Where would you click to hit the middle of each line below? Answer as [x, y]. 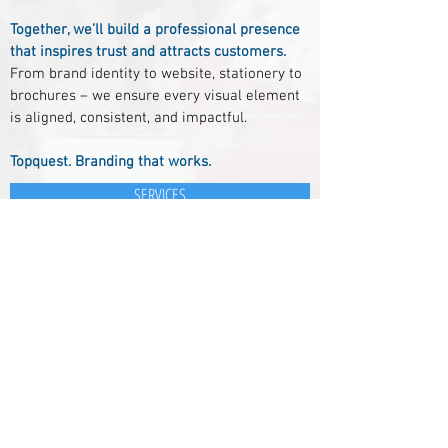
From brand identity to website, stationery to [156, 74]
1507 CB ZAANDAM [88, 400]
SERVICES [160, 194]
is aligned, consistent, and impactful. [128, 118]
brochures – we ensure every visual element [155, 96]
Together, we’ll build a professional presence [155, 30]
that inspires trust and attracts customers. [148, 52]
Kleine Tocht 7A [73, 384]
